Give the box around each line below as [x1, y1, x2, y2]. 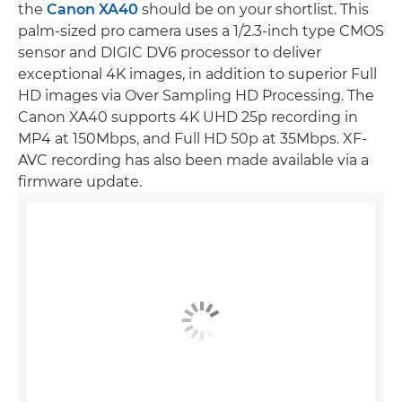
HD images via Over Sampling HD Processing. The [18, 86, 374, 104]
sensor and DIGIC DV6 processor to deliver [18, 43, 321, 61]
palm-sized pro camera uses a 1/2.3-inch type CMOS [18, 22, 384, 39]
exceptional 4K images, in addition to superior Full [18, 65, 377, 83]
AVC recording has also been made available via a [18, 151, 369, 169]
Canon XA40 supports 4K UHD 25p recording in [18, 108, 358, 126]
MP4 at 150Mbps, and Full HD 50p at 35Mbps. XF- [18, 129, 367, 147]
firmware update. [18, 172, 142, 190]
